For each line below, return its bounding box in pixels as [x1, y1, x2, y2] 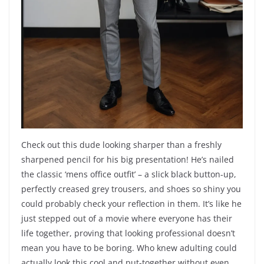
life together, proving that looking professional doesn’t [21, 227, 235, 239]
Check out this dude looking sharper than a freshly [21, 139, 222, 151]
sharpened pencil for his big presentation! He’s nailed [21, 154, 234, 166]
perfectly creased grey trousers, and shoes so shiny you [21, 183, 241, 195]
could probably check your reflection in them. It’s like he [21, 198, 242, 210]
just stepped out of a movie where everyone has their [21, 213, 232, 225]
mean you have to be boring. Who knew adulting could [21, 242, 237, 254]
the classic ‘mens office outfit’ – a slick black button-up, [21, 169, 236, 180]
